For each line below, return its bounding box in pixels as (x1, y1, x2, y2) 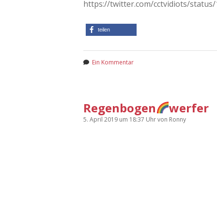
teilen (98, 26, 110, 32)
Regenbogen (83, 99, 156, 116)
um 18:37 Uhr (119, 115, 157, 124)
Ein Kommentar (92, 58, 134, 66)
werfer (169, 99, 209, 116)
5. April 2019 (83, 115, 119, 124)
